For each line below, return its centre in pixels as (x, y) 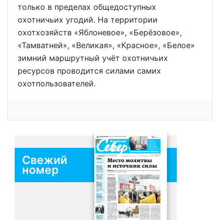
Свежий (45, 160)
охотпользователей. (57, 84)
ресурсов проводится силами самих (89, 71)
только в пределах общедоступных (87, 7)
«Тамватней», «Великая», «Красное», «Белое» (106, 45)
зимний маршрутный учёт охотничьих (93, 58)
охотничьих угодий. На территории (88, 20)
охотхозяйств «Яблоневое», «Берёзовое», (100, 33)
